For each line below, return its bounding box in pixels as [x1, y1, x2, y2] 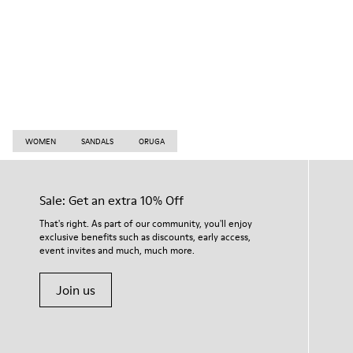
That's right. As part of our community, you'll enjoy [39, 217, 252, 230]
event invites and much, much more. [39, 243, 195, 257]
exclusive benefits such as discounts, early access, [39, 230, 251, 243]
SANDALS [81, 136, 113, 147]
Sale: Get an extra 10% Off [39, 191, 184, 209]
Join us [56, 281, 95, 299]
